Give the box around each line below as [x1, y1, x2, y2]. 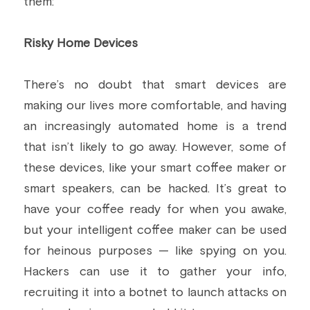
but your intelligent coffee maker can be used [24, 224, 286, 237]
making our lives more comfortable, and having [24, 100, 286, 112]
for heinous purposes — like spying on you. [24, 245, 286, 257]
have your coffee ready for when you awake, [24, 203, 286, 216]
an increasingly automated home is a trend [24, 120, 286, 133]
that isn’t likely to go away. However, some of [24, 141, 286, 154]
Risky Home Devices [24, 37, 138, 50]
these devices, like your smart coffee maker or [24, 162, 286, 174]
